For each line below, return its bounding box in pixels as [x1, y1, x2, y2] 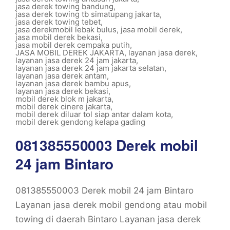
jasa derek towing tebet [15, 17, 101, 27]
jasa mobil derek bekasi [15, 32, 101, 42]
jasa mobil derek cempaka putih [15, 40, 130, 50]
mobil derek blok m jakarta [15, 94, 111, 104]
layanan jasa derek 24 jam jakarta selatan [15, 63, 164, 73]
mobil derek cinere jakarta [15, 102, 110, 111]
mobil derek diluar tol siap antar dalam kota [15, 109, 171, 119]
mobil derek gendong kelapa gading [15, 117, 145, 127]
